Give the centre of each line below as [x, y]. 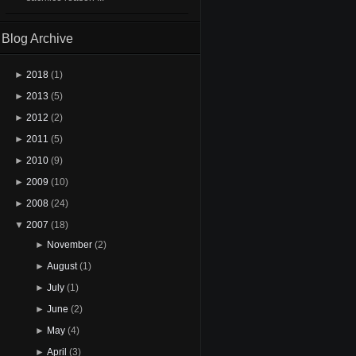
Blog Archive [37, 39]
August [62, 267]
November [70, 245]
